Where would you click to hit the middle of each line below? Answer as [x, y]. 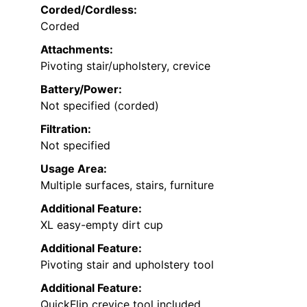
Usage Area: [74, 168]
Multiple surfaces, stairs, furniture [127, 185]
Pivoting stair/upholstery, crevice [125, 65]
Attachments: [77, 49]
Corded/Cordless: [89, 9]
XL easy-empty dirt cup [102, 224]
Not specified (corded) [100, 105]
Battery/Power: [81, 89]
